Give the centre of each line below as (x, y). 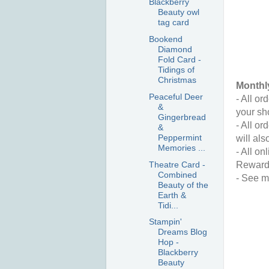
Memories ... (181, 147)
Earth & (172, 195)
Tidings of (176, 70)
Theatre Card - (177, 164)
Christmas (177, 80)
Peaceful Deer (176, 96)
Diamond (175, 49)
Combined (177, 174)
